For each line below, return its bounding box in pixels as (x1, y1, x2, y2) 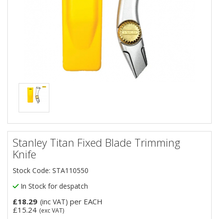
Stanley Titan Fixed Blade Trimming (13, 135, 180, 150)
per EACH (70, 197, 103, 206)
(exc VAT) (38, 206, 64, 215)
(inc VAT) (38, 197, 70, 206)
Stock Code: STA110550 (13, 166, 88, 175)
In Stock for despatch (19, 181, 88, 191)
